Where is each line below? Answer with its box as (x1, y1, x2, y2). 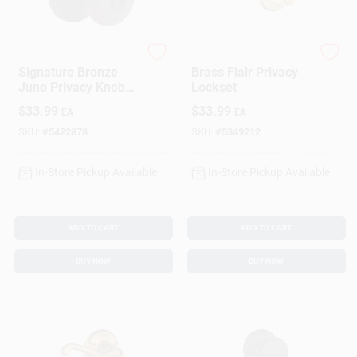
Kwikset (18, 53, 55, 65)
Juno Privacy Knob (18, 80, 125, 95)
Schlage (190, 53, 228, 65)
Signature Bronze (18, 65, 118, 80)
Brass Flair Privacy (190, 65, 298, 80)
